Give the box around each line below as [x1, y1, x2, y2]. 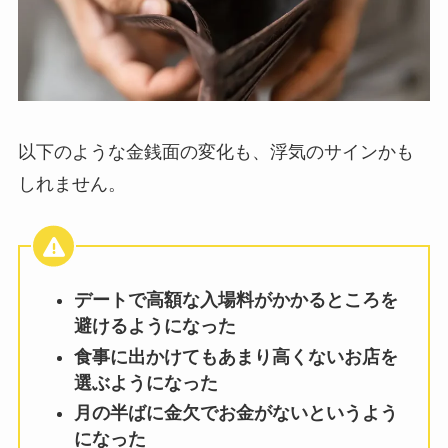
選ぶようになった [73, 372, 218, 393]
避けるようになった [73, 316, 236, 337]
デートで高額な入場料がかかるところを [73, 290, 398, 311]
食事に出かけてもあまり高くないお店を [73, 346, 398, 367]
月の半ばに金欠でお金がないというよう [73, 403, 398, 424]
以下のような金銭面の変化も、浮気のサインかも [17, 142, 414, 163]
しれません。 [17, 174, 126, 195]
